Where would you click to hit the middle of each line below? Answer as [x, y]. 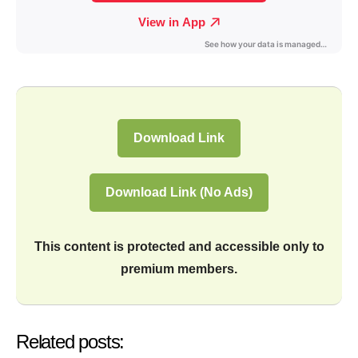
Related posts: [70, 342]
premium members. [179, 269]
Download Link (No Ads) [179, 192]
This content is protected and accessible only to [179, 247]
